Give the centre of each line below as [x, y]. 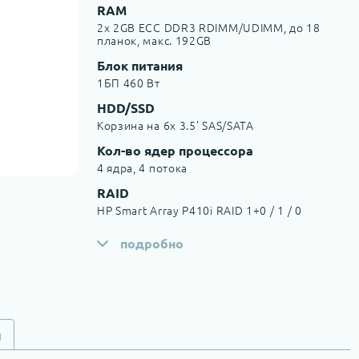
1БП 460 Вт [128, 83]
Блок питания [139, 65]
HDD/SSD [125, 108]
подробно [151, 243]
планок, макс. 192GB [154, 40]
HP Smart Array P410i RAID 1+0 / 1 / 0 [199, 210]
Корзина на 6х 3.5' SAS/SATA [175, 125]
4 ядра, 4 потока [142, 167]
